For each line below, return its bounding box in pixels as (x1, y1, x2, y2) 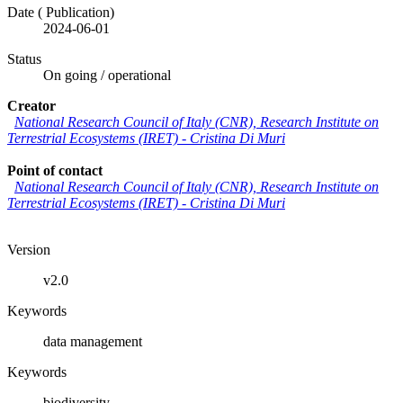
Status (7, 50, 41, 67)
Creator (7, 97, 56, 113)
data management (43, 333, 142, 349)
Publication (46, 4, 110, 20)
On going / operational (43, 67, 171, 83)
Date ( (7, 4, 46, 20)
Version (7, 241, 50, 257)
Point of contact (7, 162, 103, 178)
